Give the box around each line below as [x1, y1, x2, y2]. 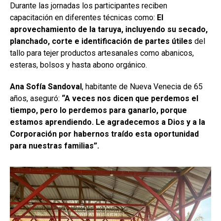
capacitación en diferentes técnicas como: [10, 13, 157, 22]
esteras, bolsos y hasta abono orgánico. [10, 60, 149, 70]
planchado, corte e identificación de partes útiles [10, 37, 194, 46]
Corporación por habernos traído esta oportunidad [10, 129, 199, 139]
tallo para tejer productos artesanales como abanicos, [10, 48, 194, 58]
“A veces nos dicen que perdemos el [62, 94, 198, 103]
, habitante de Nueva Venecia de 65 [82, 82, 203, 91]
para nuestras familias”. [10, 141, 99, 150]
